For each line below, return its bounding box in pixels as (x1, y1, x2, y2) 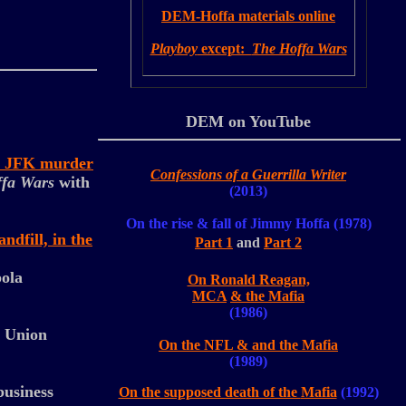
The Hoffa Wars (251, 41, 347, 56)
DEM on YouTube (186, 112, 311, 130)
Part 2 (264, 235, 302, 250)
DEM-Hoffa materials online (161, 8, 335, 24)
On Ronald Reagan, (187, 272, 310, 287)
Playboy (150, 41, 198, 56)
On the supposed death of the (118, 384, 301, 400)
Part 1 (195, 235, 233, 250)
